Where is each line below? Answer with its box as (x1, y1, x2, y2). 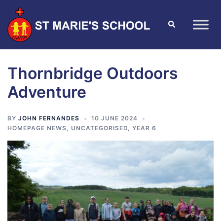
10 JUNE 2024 (91, 114, 138, 122)
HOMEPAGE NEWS (7, 124, 67, 132)
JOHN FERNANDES (18, 114, 79, 122)
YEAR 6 (132, 124, 156, 132)
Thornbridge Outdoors (7, 64, 178, 83)
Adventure (7, 82, 86, 102)
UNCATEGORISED (71, 124, 128, 132)
